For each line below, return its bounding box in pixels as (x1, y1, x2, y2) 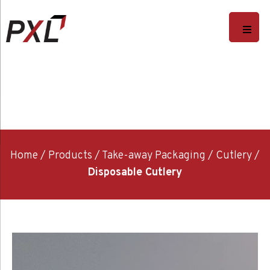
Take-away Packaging (102, 149, 206, 163)
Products (48, 149, 92, 163)
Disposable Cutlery (88, 166, 182, 180)
